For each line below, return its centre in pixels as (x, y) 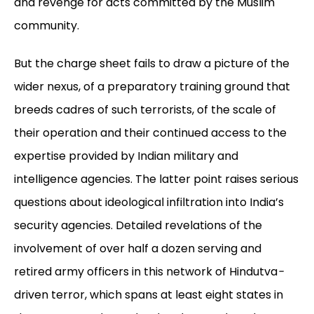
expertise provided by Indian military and (126, 156)
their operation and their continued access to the (150, 133)
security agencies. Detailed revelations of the (138, 226)
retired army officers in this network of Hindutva (146, 272)
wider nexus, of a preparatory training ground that (152, 87)
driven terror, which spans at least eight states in (149, 295)
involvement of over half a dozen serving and (138, 249)
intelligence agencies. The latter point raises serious (156, 179)
